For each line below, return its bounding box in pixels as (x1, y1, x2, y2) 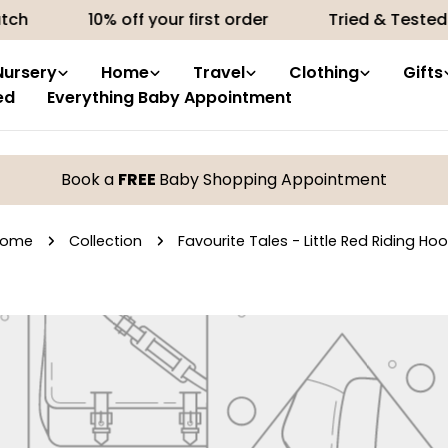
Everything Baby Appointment (46, 86, 292, 109)
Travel (192, 61, 245, 84)
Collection (69, 231, 142, 251)
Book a (60, 168, 118, 191)
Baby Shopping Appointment (158, 168, 387, 191)
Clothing (288, 61, 359, 84)
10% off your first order (73, 8, 254, 31)
